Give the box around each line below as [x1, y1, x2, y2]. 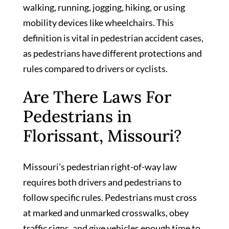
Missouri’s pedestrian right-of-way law [23, 161, 177, 173]
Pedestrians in [23, 106, 132, 127]
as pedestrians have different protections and [23, 47, 202, 59]
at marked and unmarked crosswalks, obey [23, 207, 189, 219]
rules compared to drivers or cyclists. [23, 62, 168, 74]
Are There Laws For [23, 86, 171, 108]
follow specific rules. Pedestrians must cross [23, 192, 197, 203]
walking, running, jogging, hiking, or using [23, 1, 185, 13]
